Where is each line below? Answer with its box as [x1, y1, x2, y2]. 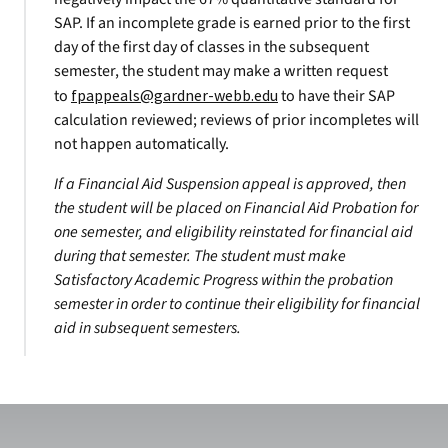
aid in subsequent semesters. [54, 317, 241, 339]
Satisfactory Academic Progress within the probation [54, 269, 393, 291]
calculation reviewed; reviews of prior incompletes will [54, 109, 419, 131]
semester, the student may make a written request [54, 60, 388, 82]
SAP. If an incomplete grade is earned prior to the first [54, 12, 410, 34]
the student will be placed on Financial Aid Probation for [54, 197, 418, 219]
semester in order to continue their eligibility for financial [54, 293, 420, 315]
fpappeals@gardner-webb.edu [71, 85, 278, 105]
